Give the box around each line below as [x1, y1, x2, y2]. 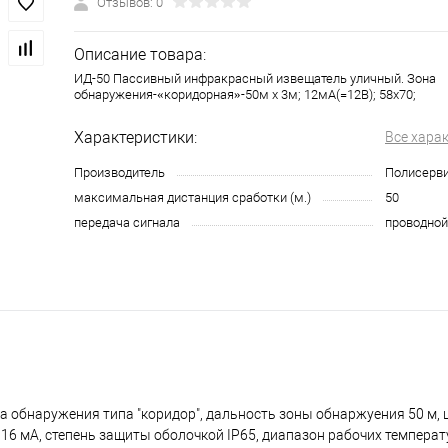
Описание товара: [74, 45, 206, 64]
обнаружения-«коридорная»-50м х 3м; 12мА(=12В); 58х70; [74, 87, 416, 102]
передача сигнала [74, 215, 180, 230]
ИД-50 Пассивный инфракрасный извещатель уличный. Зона [74, 71, 436, 86]
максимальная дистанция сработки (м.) [74, 190, 311, 205]
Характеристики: [74, 128, 197, 147]
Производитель [74, 165, 165, 180]
